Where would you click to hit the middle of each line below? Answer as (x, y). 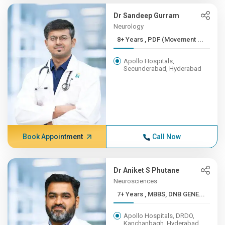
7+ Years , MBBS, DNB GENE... (175, 194)
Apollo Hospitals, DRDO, (159, 216)
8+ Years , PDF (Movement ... (174, 39)
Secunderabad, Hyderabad (163, 69)
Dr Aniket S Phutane (147, 170)
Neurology (129, 26)
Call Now (166, 137)
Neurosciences (136, 181)
